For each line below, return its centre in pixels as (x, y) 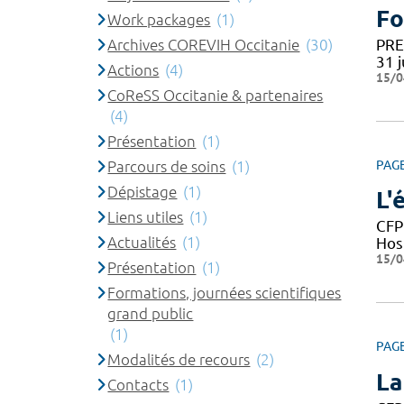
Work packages (159, 19)
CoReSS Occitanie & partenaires (216, 95)
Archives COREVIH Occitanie (204, 44)
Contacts (138, 384)
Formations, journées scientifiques (225, 292)
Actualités (142, 242)
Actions (133, 69)
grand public (151, 313)
